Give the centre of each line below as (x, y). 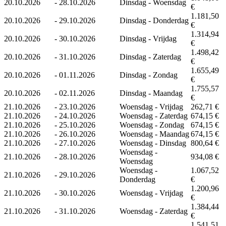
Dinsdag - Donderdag (154, 20)
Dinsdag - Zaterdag (150, 56)
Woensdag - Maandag (154, 134)
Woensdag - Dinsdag (153, 143)
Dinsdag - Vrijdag (148, 38)
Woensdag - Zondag (152, 125)
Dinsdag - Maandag (151, 93)
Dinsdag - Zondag (149, 75)
